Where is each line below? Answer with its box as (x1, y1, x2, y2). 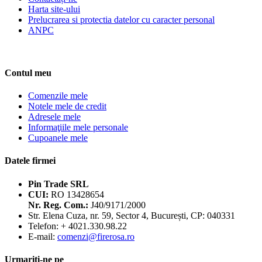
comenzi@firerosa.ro (57, 231, 135, 242)
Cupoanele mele (28, 133, 88, 143)
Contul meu (5, 67, 51, 78)
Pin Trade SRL (28, 178, 89, 189)
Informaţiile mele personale (28, 122, 128, 133)
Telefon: (28, 220, 61, 231)
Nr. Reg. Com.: (28, 199, 88, 210)
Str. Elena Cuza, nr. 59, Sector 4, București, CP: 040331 (28, 210, 235, 220)
